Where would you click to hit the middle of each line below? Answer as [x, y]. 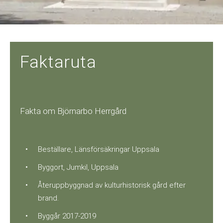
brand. [49, 198]
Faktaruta [58, 62]
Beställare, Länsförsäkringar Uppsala [99, 149]
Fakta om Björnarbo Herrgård [73, 111]
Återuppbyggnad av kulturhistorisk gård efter [112, 185]
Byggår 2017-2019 [67, 216]
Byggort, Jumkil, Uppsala [78, 167]
